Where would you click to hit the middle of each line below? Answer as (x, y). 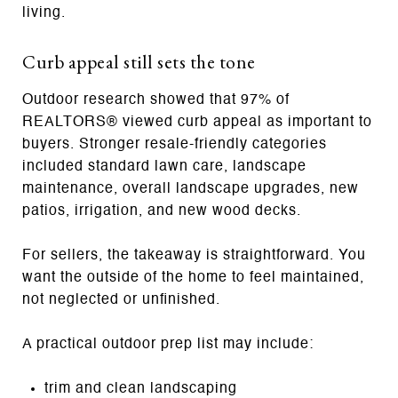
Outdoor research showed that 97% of (156, 100)
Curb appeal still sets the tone (139, 61)
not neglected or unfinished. (121, 300)
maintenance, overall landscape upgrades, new (191, 189)
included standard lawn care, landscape (164, 167)
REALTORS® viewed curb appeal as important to (197, 122)
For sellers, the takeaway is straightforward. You (194, 255)
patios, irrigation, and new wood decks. (162, 211)
